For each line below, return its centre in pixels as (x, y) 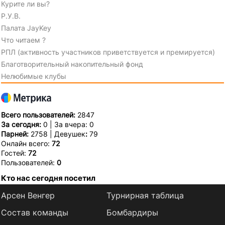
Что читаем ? (23, 40)
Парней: (16, 134)
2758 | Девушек (58, 134)
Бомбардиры (132, 213)
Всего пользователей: (39, 115)
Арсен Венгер (28, 196)
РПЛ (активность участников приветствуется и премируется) (108, 52)
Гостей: (15, 153)
